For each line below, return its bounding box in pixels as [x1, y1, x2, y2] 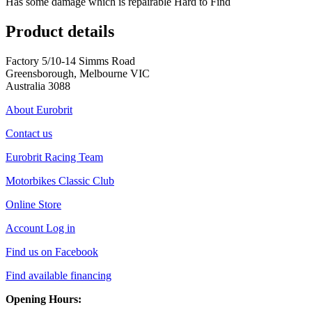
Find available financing [6, 269, 111, 281]
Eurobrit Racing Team [6, 150, 103, 163]
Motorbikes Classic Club [6, 174, 114, 187]
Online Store [6, 198, 61, 210]
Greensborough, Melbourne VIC [6, 67, 150, 79]
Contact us [6, 127, 52, 139]
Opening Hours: [6, 292, 81, 305]
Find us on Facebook [6, 245, 98, 258]
